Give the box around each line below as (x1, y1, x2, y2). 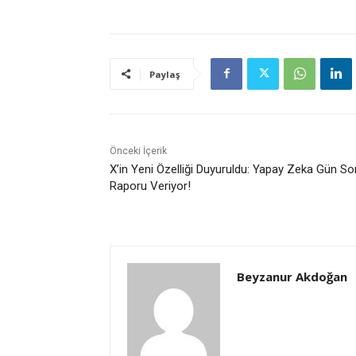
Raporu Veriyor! (110, 178, 191, 193)
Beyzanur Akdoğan (237, 268, 347, 284)
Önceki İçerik (110, 145, 167, 157)
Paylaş (149, 68, 180, 80)
